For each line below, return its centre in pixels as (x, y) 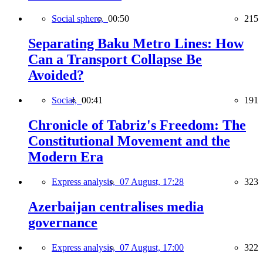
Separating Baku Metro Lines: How (136, 44)
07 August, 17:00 (152, 247)
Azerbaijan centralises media (116, 206)
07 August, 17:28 (152, 181)
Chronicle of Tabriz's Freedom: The (137, 125)
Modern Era (66, 156)
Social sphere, (80, 19)
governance (63, 222)
